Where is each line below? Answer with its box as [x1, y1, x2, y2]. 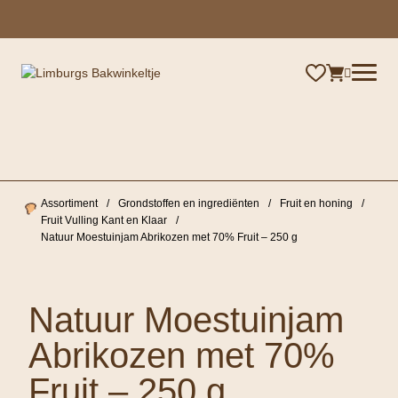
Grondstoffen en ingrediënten [117, 196, 259, 210]
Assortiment [40, 196, 98, 210]
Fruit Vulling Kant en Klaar [40, 213, 167, 227]
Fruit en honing [279, 196, 353, 210]
